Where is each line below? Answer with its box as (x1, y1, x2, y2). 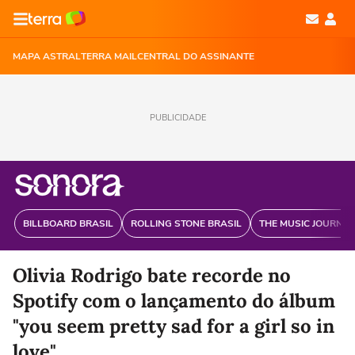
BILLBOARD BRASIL (23, 217, 113, 230)
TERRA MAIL (81, 50, 137, 63)
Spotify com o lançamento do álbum (13, 288, 335, 313)
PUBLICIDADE (149, 112, 206, 124)
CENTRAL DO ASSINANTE (137, 50, 254, 63)
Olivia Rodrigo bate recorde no (13, 263, 291, 288)
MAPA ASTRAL (13, 50, 81, 63)
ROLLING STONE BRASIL (131, 217, 242, 230)
